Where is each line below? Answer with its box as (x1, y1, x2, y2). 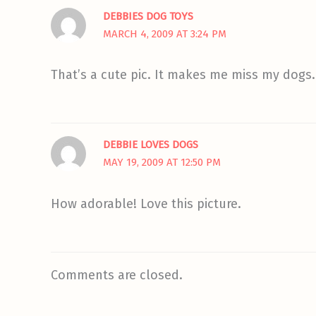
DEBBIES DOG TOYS (102, 9, 193, 23)
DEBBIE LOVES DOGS (102, 138, 198, 152)
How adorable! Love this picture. (51, 195, 241, 212)
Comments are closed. (51, 267, 183, 283)
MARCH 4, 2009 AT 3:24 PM (102, 27, 226, 40)
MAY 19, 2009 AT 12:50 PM (102, 156, 221, 169)
